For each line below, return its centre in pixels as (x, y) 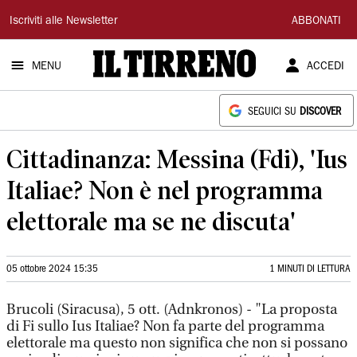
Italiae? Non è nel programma (165, 190)
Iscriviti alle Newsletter (63, 22)
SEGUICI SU (274, 112)
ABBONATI (316, 22)
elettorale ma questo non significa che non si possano (177, 343)
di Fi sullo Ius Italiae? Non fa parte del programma (165, 326)
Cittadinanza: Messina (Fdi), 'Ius (177, 159)
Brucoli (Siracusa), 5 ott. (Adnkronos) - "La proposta (172, 310)
